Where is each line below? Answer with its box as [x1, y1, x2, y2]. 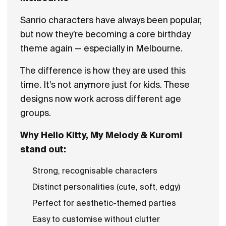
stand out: [20, 144, 66, 154]
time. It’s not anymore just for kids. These [20, 80, 190, 89]
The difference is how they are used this [20, 66, 186, 75]
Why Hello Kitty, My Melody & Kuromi [20, 130, 182, 140]
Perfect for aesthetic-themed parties [32, 198, 176, 207]
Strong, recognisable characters [32, 166, 157, 175]
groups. [20, 108, 51, 118]
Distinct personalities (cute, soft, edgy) [32, 182, 180, 191]
